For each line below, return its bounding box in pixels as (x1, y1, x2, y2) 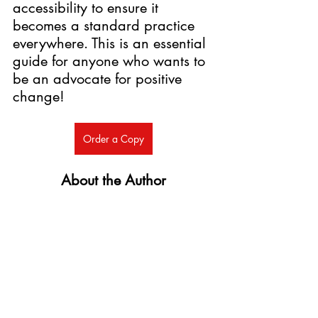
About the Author (61, 170, 166, 190)
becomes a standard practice (13, 16, 199, 35)
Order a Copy (83, 131, 144, 146)
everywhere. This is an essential (13, 33, 210, 53)
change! (13, 87, 69, 106)
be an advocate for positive (13, 69, 186, 88)
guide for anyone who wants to (13, 51, 209, 70)
